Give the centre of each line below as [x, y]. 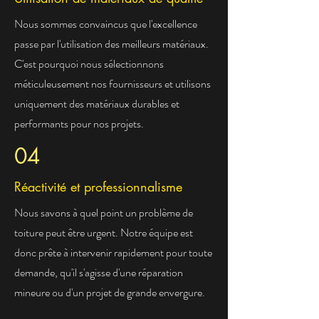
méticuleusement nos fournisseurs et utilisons [113, 84]
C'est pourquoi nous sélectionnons [89, 64]
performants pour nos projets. [79, 124]
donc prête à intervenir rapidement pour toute [113, 252]
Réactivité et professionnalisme [98, 187]
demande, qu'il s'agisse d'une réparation [99, 272]
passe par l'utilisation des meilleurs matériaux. [111, 44]
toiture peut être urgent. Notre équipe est [104, 232]
